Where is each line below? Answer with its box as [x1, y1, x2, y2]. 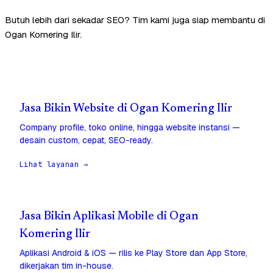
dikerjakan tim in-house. [19, 260, 113, 272]
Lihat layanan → [19, 160, 88, 170]
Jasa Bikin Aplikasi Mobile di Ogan [19, 211, 199, 223]
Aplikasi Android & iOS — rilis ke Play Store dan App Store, [19, 247, 247, 259]
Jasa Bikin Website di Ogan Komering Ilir [19, 103, 232, 115]
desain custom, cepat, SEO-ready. [19, 135, 153, 146]
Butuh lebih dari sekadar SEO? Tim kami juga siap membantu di [5, 14, 265, 26]
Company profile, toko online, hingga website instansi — [19, 122, 240, 133]
